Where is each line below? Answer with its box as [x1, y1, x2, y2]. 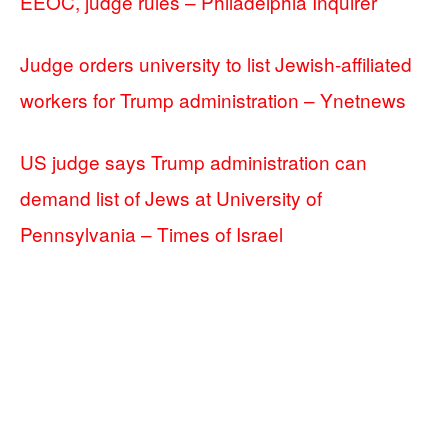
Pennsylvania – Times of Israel [20, 220, 283, 247]
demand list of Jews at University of [20, 184, 322, 211]
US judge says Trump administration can [20, 148, 367, 175]
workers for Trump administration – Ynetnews [20, 86, 406, 113]
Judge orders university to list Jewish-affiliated [20, 50, 412, 77]
